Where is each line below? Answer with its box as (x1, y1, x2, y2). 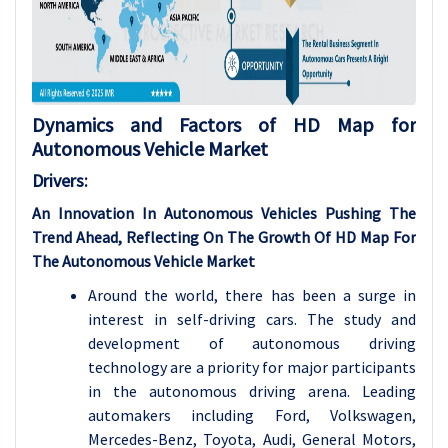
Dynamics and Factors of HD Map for (32, 112, 416, 137)
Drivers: (32, 169, 88, 192)
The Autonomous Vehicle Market (32, 251, 255, 271)
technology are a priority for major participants (88, 357, 416, 377)
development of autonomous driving (88, 333, 416, 353)
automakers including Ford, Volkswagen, (88, 405, 416, 425)
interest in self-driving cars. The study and (88, 309, 416, 329)
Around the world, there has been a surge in (88, 285, 416, 305)
